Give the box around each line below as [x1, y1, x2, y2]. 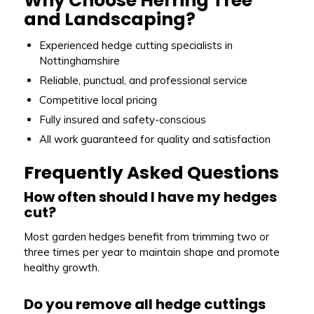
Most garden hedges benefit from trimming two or [23, 229, 269, 243]
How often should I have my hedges [23, 186, 277, 207]
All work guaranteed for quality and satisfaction [39, 132, 271, 146]
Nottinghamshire [39, 53, 120, 67]
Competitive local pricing [39, 93, 157, 107]
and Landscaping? [23, 6, 196, 32]
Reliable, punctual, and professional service [39, 73, 247, 87]
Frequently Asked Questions [23, 160, 279, 185]
